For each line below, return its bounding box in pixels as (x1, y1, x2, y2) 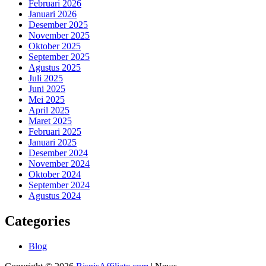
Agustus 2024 (28, 190, 81, 201)
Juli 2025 (28, 72, 63, 83)
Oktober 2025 (28, 40, 81, 51)
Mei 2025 (28, 94, 65, 104)
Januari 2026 (28, 8, 77, 19)
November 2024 (28, 158, 90, 169)
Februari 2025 (28, 126, 81, 137)
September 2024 (28, 179, 90, 190)
